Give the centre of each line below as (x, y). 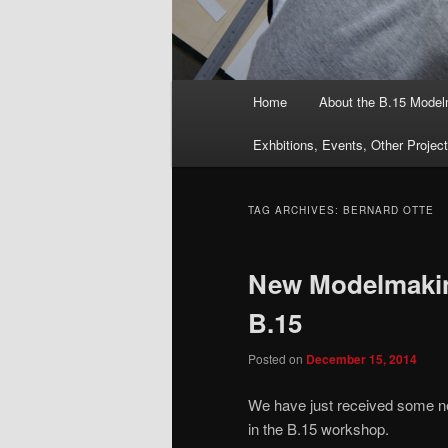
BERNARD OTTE (388, 210)
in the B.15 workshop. (318, 428)
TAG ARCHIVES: (295, 210)
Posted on (277, 359)
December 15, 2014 (361, 359)
